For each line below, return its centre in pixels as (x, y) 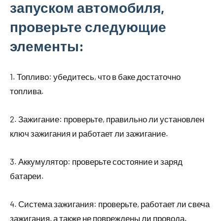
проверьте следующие (88, 26)
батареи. (27, 175)
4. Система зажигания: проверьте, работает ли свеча (110, 203)
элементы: (47, 46)
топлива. (27, 91)
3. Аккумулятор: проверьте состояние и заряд (96, 161)
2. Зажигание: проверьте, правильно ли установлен (107, 119)
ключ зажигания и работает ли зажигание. (89, 133)
